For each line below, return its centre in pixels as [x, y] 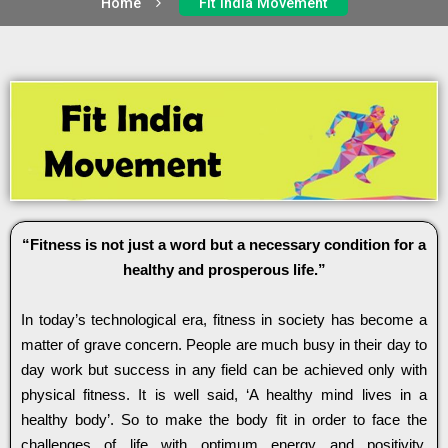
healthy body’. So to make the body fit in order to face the [224, 419]
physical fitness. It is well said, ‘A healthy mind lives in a [224, 394]
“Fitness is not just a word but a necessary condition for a [224, 244]
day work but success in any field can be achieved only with [224, 369]
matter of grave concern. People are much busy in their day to [224, 344]
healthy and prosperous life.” [224, 269]
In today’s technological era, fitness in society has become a [224, 319]
